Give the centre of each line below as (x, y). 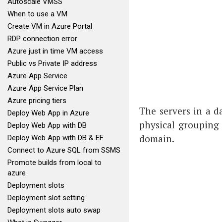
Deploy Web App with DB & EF (55, 138)
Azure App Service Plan (45, 88)
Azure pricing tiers (37, 101)
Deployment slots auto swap (54, 210)
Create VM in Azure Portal (50, 26)
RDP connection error (42, 39)
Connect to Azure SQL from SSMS (64, 150)
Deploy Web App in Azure (48, 113)
